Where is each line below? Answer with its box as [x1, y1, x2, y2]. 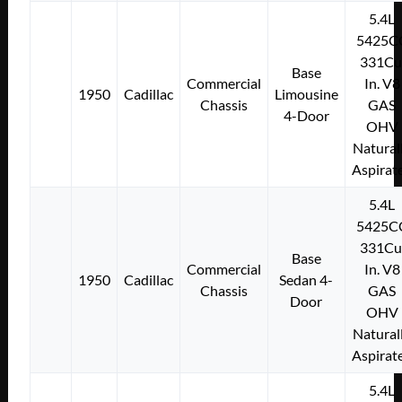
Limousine [274, 84, 338, 102]
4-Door [283, 106, 329, 124]
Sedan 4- [279, 270, 334, 288]
